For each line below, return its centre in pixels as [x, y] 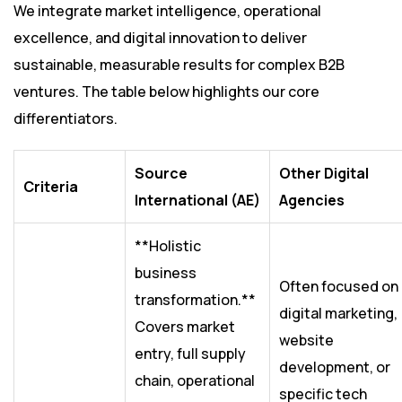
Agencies [312, 201]
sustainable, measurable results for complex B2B [179, 65]
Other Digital [324, 174]
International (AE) [197, 201]
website [306, 341]
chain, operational [195, 381]
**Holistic [168, 246]
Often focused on [339, 287]
